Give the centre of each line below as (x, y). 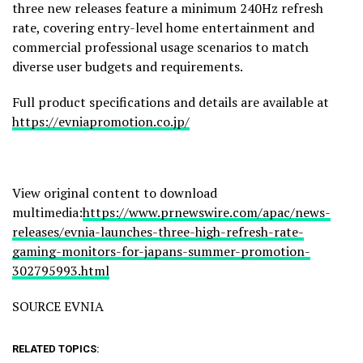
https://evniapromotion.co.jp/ (101, 122)
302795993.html (61, 271)
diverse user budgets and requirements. (128, 67)
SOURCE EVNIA (58, 307)
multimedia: (47, 213)
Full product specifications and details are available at (171, 102)
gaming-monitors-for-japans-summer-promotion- (161, 252)
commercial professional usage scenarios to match (160, 47)
